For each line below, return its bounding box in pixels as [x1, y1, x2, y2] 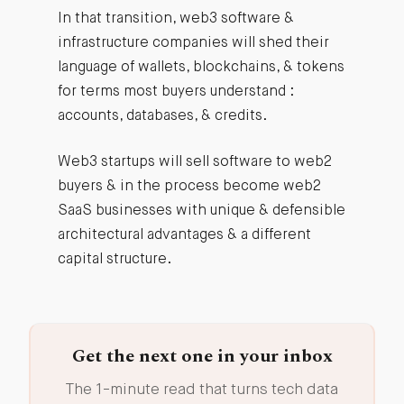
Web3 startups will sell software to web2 [57, 155, 332, 170]
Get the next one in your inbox [71, 343, 333, 370]
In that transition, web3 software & [57, 12, 294, 26]
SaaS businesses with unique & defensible [57, 204, 345, 218]
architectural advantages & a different [57, 228, 311, 243]
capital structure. [57, 252, 171, 267]
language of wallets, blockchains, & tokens [57, 60, 344, 75]
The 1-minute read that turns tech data [66, 382, 338, 398]
